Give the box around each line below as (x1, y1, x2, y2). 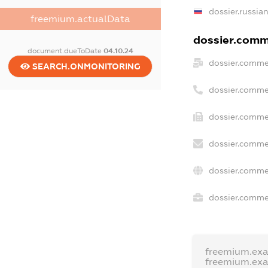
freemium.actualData (30, 13, 130, 24)
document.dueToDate (27, 46, 103, 55)
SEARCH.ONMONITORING (29, 61, 141, 71)
